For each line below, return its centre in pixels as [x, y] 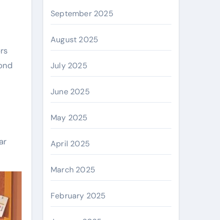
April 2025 [70, 144]
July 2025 [69, 66]
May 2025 [69, 118]
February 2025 [78, 196]
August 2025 [75, 40]
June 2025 [70, 92]
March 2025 [73, 170]
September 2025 [82, 14]
